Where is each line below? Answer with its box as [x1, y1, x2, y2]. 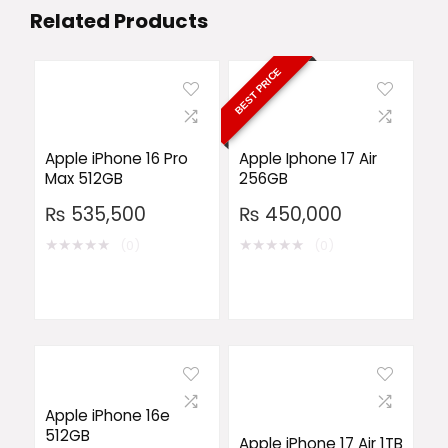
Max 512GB [44, 168, 123, 189]
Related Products [30, 7, 208, 35]
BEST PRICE [232, 65, 284, 117]
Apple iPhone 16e [44, 405, 170, 426]
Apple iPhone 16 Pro [44, 148, 188, 169]
